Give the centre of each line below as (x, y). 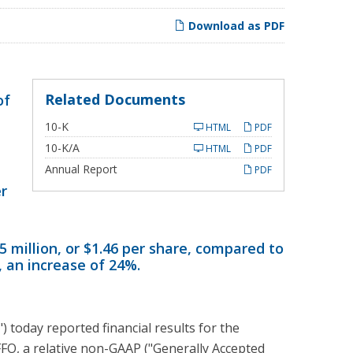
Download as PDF (235, 26)
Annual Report (81, 169)
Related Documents (115, 100)
